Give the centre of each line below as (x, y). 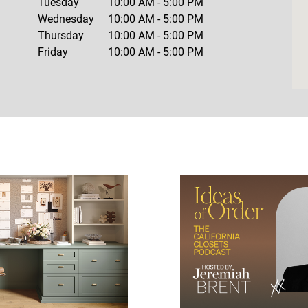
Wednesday (66, 19)
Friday (53, 52)
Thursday (61, 35)
